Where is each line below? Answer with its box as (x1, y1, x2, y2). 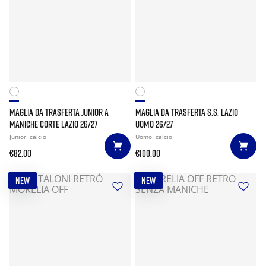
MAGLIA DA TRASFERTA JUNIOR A (9, 106, 109, 118)
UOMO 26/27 (135, 118, 173, 130)
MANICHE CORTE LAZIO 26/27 (9, 118, 98, 130)
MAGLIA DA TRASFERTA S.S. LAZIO (135, 106, 238, 118)
